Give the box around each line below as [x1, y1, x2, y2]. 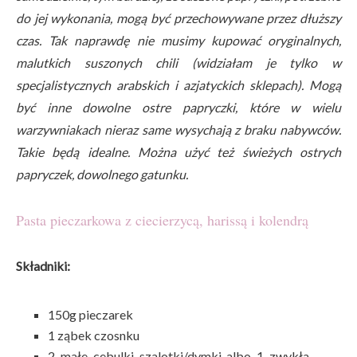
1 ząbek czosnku [48, 327, 139, 343]
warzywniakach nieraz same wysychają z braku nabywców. [16, 121, 341, 137]
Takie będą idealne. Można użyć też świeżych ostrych [16, 143, 341, 159]
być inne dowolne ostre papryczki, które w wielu [16, 99, 341, 115]
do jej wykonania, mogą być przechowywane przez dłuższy [16, 10, 341, 25]
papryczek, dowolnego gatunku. [16, 166, 188, 182]
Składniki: [16, 257, 70, 273]
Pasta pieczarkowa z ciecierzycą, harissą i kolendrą [16, 210, 308, 229]
